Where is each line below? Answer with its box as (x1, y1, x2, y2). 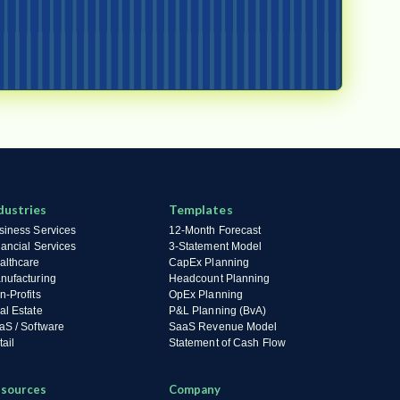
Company (168, 382, 221, 396)
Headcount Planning (168, 272, 271, 285)
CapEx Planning (168, 256, 250, 269)
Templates (168, 202, 233, 217)
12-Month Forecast (168, 224, 262, 237)
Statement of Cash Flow (168, 337, 286, 349)
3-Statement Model (168, 240, 262, 253)
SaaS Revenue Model (168, 321, 278, 333)
